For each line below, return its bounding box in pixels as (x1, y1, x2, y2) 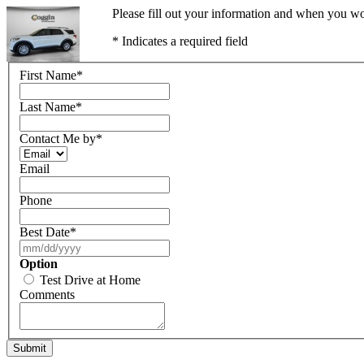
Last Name (19, 99, 76, 114)
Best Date (19, 224, 70, 239)
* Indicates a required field (111, 34, 248, 48)
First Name (19, 67, 76, 82)
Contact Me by (19, 131, 96, 145)
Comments (19, 287, 75, 301)
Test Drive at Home (40, 272, 141, 287)
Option (19, 256, 58, 271)
